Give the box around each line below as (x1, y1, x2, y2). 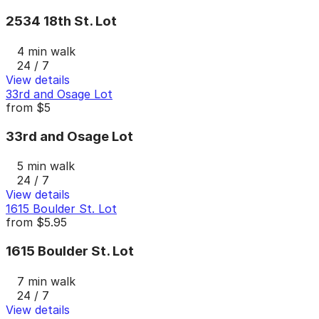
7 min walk (17, 273, 75, 288)
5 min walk (17, 159, 75, 174)
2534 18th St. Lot (6, 13, 117, 30)
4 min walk (17, 43, 75, 58)
